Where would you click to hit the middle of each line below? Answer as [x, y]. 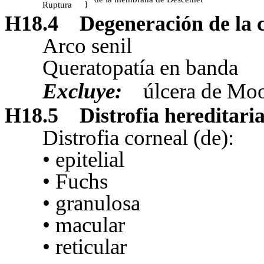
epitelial [90, 160]
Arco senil [87, 46]
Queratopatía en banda [140, 68]
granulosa [95, 203]
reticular [88, 247]
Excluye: [82, 91]
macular [88, 225]
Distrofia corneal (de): [138, 138]
